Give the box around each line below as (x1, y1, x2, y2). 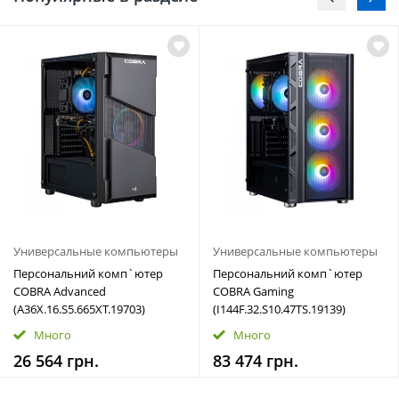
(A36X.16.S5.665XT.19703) (13, 300, 145, 317)
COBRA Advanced (13, 282, 106, 299)
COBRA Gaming (213, 282, 294, 299)
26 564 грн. (13, 349, 99, 371)
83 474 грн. (213, 349, 298, 371)
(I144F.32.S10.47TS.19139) (213, 300, 346, 317)
